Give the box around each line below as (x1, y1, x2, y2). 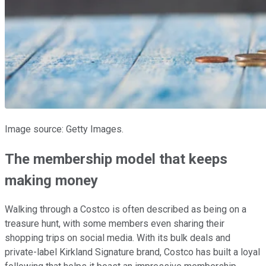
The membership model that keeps (5, 150, 227, 167)
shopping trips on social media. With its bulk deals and (5, 232, 230, 244)
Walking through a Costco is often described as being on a (5, 204, 246, 216)
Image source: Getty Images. (5, 123, 123, 135)
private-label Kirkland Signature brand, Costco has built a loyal (5, 246, 260, 258)
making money (5, 172, 98, 189)
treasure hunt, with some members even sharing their (5, 218, 224, 230)
